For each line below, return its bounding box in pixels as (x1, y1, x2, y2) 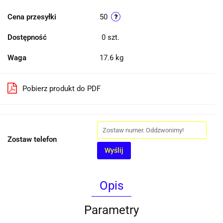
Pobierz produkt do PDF (22, 84, 101, 94)
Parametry (84, 203, 139, 218)
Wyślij (105, 146, 123, 155)
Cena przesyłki (7, 12, 56, 22)
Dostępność (7, 33, 47, 42)
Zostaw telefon (7, 135, 57, 144)
